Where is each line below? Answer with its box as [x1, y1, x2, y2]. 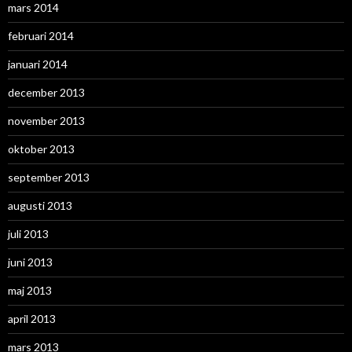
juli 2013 [8, 227, 49, 241]
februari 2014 [8, 29, 74, 43]
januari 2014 [8, 57, 68, 71]
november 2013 [8, 114, 85, 128]
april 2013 [8, 312, 56, 326]
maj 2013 [8, 284, 52, 298]
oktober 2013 [8, 142, 75, 156]
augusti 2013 [8, 199, 72, 213]
